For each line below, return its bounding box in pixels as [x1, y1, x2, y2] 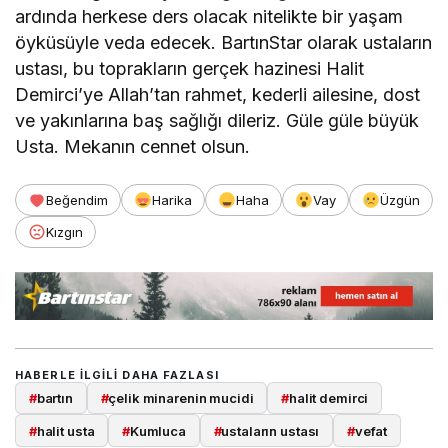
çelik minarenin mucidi [108, 390, 254, 407]
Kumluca [129, 422, 186, 439]
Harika [152, 191, 192, 208]
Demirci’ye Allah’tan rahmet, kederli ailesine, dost [15, 83, 421, 105]
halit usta [36, 422, 95, 439]
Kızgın [46, 223, 83, 240]
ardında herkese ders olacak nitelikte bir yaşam [15, 5, 404, 27]
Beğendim [46, 191, 108, 208]
